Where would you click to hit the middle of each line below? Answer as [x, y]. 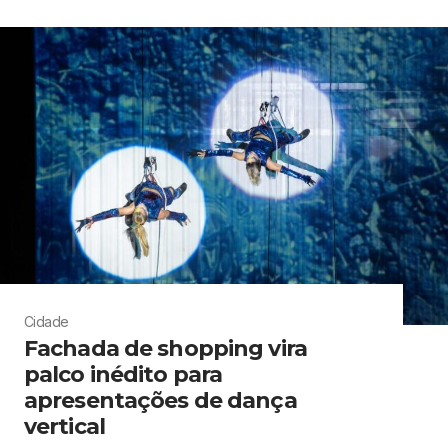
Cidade [46, 322]
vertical [64, 427]
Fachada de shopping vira [165, 349]
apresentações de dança [160, 401]
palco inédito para [123, 375]
